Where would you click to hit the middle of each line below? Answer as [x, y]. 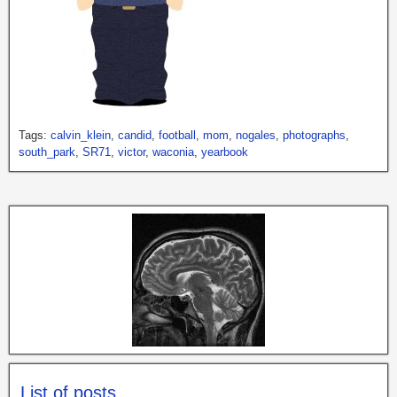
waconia [173, 152]
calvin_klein [81, 135]
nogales [256, 135]
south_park [47, 152]
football [177, 135]
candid [135, 135]
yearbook [225, 152]
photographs [314, 135]
